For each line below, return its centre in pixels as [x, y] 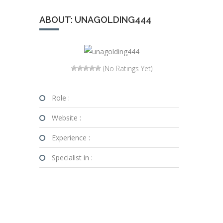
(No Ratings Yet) [126, 68]
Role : [61, 98]
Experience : [71, 138]
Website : [66, 118]
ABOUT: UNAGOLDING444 [95, 20]
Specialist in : [72, 158]
